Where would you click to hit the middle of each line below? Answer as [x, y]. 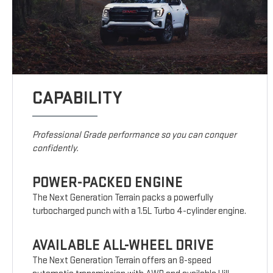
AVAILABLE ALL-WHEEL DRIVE [123, 246]
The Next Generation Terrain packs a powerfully [123, 198]
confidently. [56, 149]
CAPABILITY [77, 98]
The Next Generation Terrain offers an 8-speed [122, 261]
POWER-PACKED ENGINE [108, 183]
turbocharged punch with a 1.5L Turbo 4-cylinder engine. [140, 211]
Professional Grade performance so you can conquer [135, 135]
